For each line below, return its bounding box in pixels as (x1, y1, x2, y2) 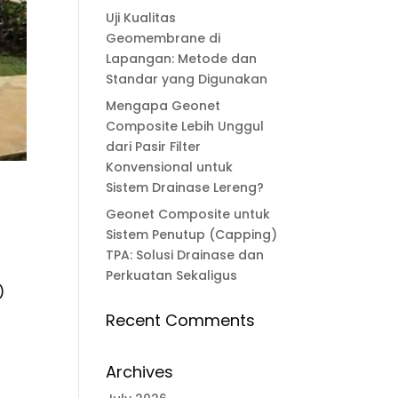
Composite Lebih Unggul (106, 117, 265, 135)
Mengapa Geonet (106, 97, 221, 115)
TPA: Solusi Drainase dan (106, 246, 265, 264)
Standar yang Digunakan (106, 70, 268, 88)
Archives (106, 361, 174, 383)
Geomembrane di (106, 29, 221, 47)
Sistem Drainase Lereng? (106, 179, 265, 196)
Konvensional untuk (106, 158, 234, 176)
